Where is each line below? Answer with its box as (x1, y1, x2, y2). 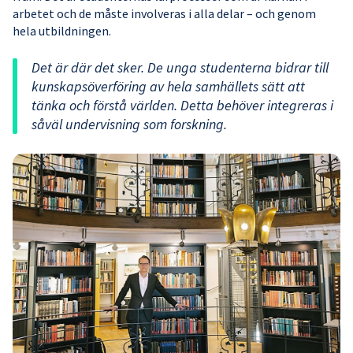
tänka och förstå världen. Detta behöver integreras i (32, 96, 333, 115)
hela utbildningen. (13, 23, 111, 39)
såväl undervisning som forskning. (32, 115, 227, 134)
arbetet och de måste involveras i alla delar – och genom (13, 6, 316, 22)
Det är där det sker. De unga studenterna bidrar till (32, 58, 329, 77)
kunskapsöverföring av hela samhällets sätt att (32, 77, 305, 96)
